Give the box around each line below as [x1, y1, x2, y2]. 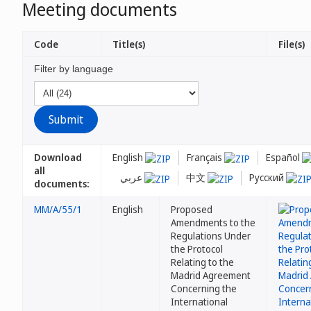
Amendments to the [171, 216, 255, 229]
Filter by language [34, 63, 113, 74]
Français [187, 151, 224, 164]
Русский [249, 170, 286, 184]
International [171, 295, 228, 308]
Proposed [171, 203, 212, 216]
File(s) [278, 37, 305, 51]
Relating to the [171, 255, 234, 269]
